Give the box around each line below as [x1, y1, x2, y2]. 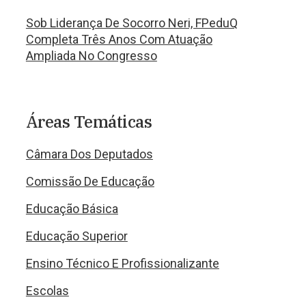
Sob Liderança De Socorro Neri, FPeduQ [25, 16, 238, 30]
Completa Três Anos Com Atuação [25, 32, 212, 46]
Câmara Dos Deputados [25, 147, 153, 161]
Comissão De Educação [25, 174, 154, 189]
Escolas [25, 283, 69, 298]
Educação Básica [25, 201, 118, 216]
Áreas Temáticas [25, 111, 152, 133]
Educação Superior [25, 229, 128, 243]
